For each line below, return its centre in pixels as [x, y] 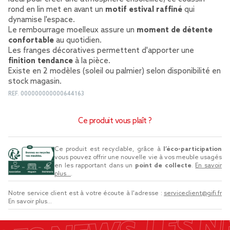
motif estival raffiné [144, 10]
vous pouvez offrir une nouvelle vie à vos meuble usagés [138, 157]
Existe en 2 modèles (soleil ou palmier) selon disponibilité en [114, 71]
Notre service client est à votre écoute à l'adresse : [86, 194]
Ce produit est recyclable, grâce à [109, 149]
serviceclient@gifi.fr [193, 194]
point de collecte [163, 166]
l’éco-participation [193, 149]
